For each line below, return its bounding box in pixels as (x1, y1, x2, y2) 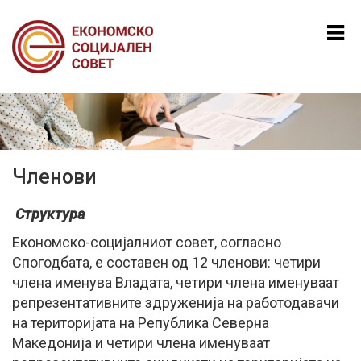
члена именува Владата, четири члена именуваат (12, 273, 339, 291)
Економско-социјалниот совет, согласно (12, 233, 281, 251)
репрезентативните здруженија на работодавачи (12, 293, 339, 311)
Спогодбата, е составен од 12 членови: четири (12, 253, 321, 271)
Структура (15, 205, 85, 222)
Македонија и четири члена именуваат (12, 334, 270, 351)
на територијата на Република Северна (12, 313, 269, 331)
